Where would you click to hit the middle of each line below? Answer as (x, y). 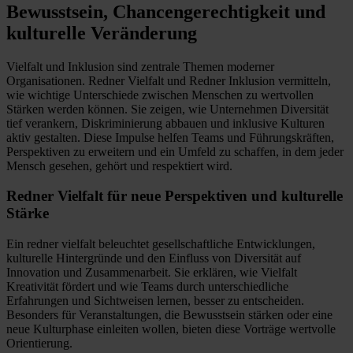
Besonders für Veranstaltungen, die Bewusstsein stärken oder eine (169, 315)
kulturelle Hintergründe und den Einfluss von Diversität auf (154, 258)
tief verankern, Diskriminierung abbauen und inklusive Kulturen (165, 123)
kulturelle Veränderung (102, 33)
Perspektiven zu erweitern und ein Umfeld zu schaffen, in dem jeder (175, 151)
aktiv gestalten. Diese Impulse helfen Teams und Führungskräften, (170, 137)
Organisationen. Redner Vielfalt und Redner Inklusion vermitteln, (169, 80)
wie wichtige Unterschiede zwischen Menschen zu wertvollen (160, 95)
